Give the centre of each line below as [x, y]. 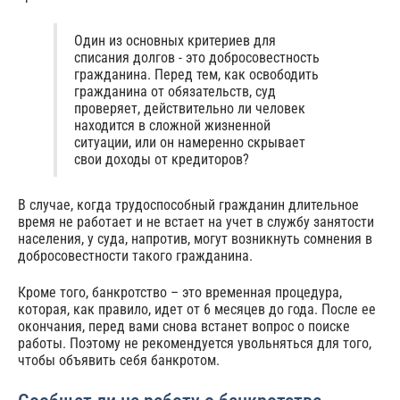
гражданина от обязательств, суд [175, 91]
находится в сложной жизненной [173, 125]
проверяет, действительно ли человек [190, 108]
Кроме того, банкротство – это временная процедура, [180, 293]
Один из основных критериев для [175, 40]
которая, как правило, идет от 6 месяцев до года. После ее [197, 310]
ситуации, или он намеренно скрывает [190, 142]
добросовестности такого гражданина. [135, 255]
